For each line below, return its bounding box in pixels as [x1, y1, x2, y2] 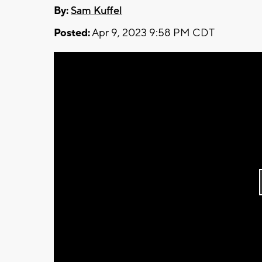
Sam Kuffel [71, 4, 122, 18]
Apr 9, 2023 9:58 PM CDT [90, 26, 215, 40]
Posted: [54, 26, 90, 40]
